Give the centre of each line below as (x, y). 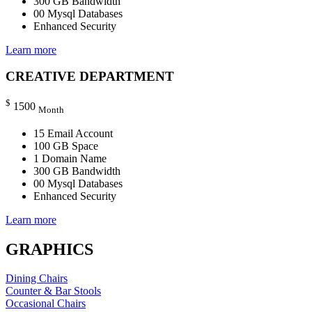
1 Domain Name (70, 158)
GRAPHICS (49, 249)
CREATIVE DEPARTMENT (90, 77)
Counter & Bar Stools (53, 291)
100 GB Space (66, 146)
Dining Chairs (37, 279)
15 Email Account (73, 133)
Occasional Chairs (46, 304)
